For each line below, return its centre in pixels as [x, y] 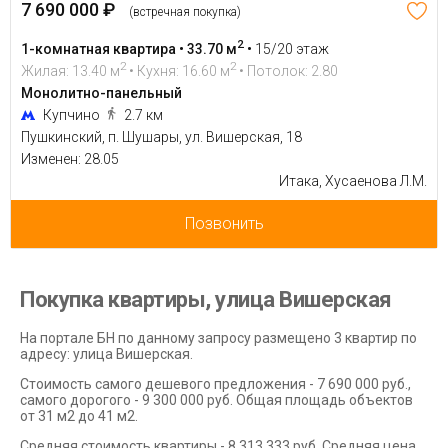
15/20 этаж [292, 48]
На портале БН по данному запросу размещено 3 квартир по [218, 338]
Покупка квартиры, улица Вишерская [206, 300]
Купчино [73, 114]
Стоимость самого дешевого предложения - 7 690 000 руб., [215, 384]
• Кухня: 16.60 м [178, 70]
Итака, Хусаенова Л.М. [353, 180]
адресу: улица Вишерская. [106, 354]
